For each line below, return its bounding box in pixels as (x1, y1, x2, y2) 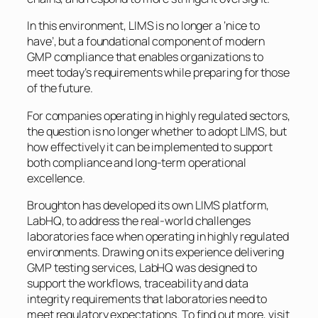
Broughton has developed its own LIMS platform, (27, 197, 270, 213)
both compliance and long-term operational (27, 154, 246, 170)
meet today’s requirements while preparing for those (27, 65, 290, 81)
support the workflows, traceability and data (27, 275, 248, 291)
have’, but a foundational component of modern (27, 33, 265, 50)
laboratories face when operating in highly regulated (27, 228, 289, 244)
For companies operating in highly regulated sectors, (27, 107, 290, 124)
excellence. (27, 170, 85, 186)
